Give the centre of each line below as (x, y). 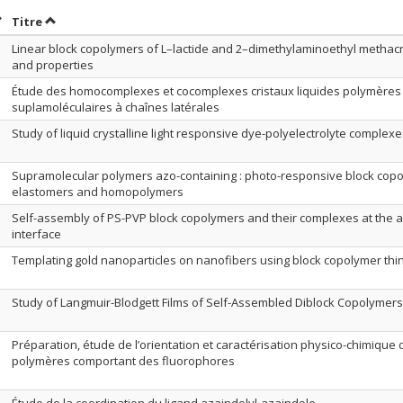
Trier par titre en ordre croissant (144, 21)
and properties (53, 65)
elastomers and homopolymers (98, 192)
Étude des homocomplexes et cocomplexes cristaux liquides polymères (206, 91)
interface (36, 234)
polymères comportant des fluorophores (123, 361)
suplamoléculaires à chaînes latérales (116, 107)
